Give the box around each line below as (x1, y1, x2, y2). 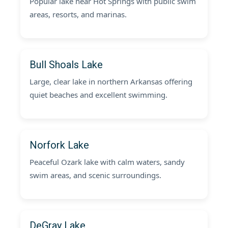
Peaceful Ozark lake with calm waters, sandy (30, 157, 185, 167)
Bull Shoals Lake (30, 59, 103, 71)
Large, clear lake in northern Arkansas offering (30, 76, 192, 87)
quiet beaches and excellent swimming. (30, 90, 167, 100)
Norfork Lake (30, 139, 89, 151)
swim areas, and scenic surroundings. (30, 170, 161, 180)
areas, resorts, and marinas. (30, 9, 127, 19)
